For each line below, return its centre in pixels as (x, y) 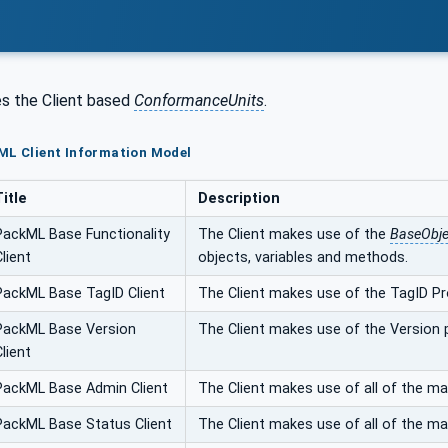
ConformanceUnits (199, 100)
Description (239, 199)
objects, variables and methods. (303, 258)
